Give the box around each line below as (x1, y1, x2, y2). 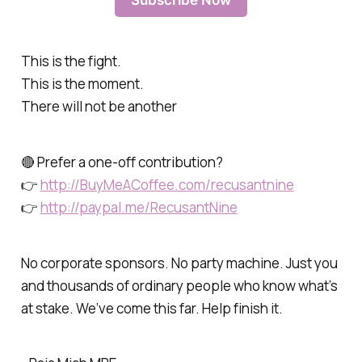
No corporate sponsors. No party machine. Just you (20, 253, 338, 272)
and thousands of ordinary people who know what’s (20, 276, 338, 295)
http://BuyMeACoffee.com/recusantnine (40, 175, 294, 194)
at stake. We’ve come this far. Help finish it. (20, 298, 283, 318)
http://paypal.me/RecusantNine (40, 197, 238, 217)
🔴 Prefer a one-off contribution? (20, 152, 223, 171)
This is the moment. (20, 74, 144, 93)
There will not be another (20, 96, 177, 116)
